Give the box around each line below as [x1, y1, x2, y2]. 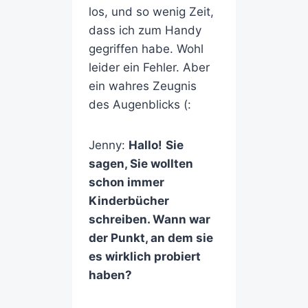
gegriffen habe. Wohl [88, 42, 203, 56]
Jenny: [88, 138, 129, 153]
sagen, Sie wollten [88, 157, 193, 171]
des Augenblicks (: [88, 98, 191, 112]
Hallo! [128, 138, 162, 153]
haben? [88, 268, 132, 283]
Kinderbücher [88, 194, 169, 208]
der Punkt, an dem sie [88, 231, 213, 245]
